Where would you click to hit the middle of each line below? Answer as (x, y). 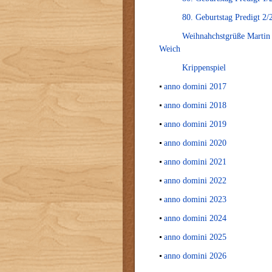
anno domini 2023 (195, 199)
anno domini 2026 (195, 256)
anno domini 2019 (195, 124)
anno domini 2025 (195, 237)
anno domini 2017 (195, 87)
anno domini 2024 (195, 218)
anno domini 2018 (195, 105)
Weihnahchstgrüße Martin (226, 36)
